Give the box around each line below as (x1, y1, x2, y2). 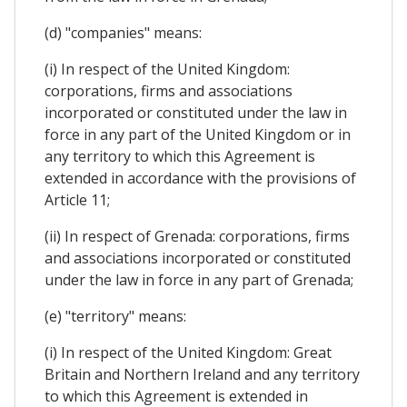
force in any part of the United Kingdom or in (45, 124, 351, 145)
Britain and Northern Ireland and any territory (45, 364, 360, 385)
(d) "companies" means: (45, 23, 202, 44)
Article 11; (45, 190, 110, 211)
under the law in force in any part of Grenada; (45, 270, 353, 291)
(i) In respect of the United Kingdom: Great (45, 342, 332, 363)
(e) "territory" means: (45, 306, 186, 327)
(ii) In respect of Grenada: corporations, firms (45, 226, 350, 247)
